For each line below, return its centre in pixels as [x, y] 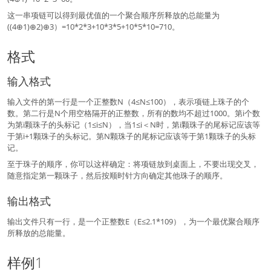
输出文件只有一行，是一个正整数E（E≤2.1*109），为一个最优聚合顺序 [134, 221]
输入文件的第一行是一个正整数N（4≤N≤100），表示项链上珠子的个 [129, 102]
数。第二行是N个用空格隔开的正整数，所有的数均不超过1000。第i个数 [134, 113]
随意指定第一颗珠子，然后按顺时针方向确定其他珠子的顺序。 [118, 176]
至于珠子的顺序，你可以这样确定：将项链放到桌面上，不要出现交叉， [133, 164]
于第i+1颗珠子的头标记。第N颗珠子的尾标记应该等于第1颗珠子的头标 [132, 136]
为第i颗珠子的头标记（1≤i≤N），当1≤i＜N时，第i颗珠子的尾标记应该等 [134, 125]
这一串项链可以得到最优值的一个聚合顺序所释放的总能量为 [114, 15]
